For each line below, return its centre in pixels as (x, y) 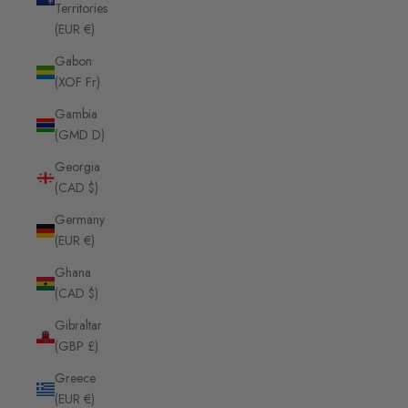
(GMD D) (80, 135)
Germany (80, 220)
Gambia (76, 114)
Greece (75, 378)
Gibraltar (78, 326)
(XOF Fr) (77, 82)
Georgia (77, 167)
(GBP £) (76, 347)
